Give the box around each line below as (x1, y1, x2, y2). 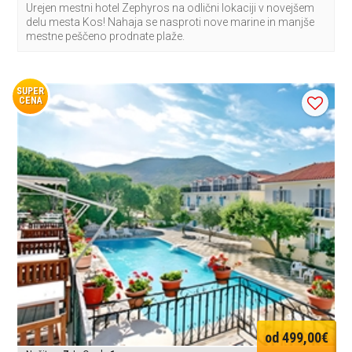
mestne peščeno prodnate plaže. (26, 30, 185, 43)
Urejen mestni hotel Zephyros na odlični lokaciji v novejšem (26, 2, 315, 15)
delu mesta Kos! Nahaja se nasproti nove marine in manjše (26, 16, 315, 29)
